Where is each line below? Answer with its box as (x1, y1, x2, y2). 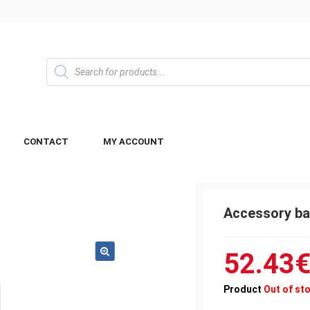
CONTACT (24, 136, 69, 147)
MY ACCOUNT (103, 136, 164, 147)
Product (223, 284, 264, 295)
